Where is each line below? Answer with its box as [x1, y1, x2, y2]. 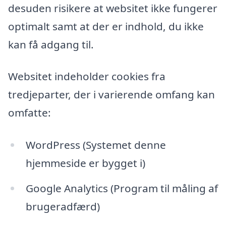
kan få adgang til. [8, 37, 94, 51]
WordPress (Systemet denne [25, 137, 166, 152]
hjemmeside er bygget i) [25, 155, 145, 170]
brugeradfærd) [25, 199, 100, 213]
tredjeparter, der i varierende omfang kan [8, 87, 215, 102]
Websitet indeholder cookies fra [8, 69, 165, 84]
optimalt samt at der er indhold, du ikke [8, 19, 204, 33]
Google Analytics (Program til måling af [25, 181, 218, 195]
